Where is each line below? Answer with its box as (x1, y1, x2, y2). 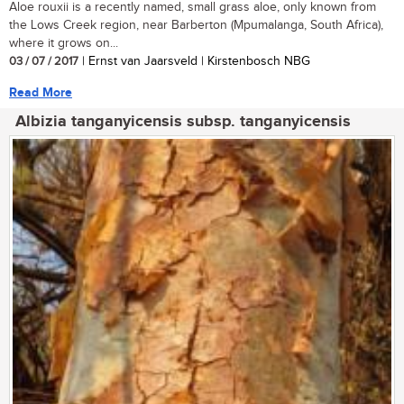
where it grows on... (9, 35, 118, 50)
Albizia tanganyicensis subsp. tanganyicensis (15, 111, 351, 132)
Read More (9, 84, 72, 100)
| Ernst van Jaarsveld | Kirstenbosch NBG (78, 53, 310, 69)
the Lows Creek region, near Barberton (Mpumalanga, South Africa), (9, 17, 383, 32)
